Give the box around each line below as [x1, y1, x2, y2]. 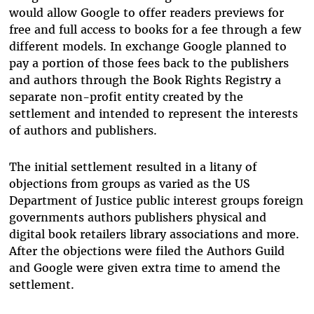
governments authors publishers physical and [8, 210, 266, 225]
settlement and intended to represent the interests [8, 107, 298, 121]
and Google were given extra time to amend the [8, 261, 280, 275]
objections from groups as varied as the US [8, 177, 250, 191]
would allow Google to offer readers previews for [8, 6, 284, 20]
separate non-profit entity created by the [8, 90, 243, 104]
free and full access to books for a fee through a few [8, 22, 301, 37]
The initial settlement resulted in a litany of [8, 160, 257, 175]
